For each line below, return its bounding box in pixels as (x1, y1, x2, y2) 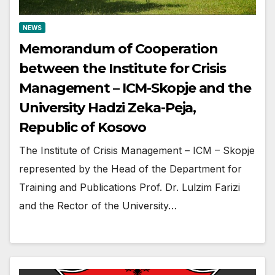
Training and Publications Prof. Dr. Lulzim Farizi (19, 181, 240, 194)
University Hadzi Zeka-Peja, (19, 99, 196, 117)
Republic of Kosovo (19, 119, 147, 136)
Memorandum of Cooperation (19, 41, 218, 58)
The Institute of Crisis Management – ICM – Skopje (19, 144, 255, 157)
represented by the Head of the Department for (19, 163, 242, 176)
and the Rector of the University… (19, 199, 177, 212)
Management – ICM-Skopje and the (19, 80, 251, 97)
